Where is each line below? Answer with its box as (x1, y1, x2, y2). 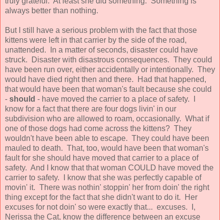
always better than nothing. (5, 6, 100, 15)
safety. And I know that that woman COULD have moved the (5, 163, 214, 172)
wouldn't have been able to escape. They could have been (5, 134, 209, 142)
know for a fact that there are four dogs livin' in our (5, 104, 176, 113)
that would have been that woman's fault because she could (5, 84, 212, 93)
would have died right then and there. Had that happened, (5, 75, 206, 83)
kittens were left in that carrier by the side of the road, (5, 35, 187, 44)
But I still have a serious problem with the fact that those (5, 26, 197, 34)
